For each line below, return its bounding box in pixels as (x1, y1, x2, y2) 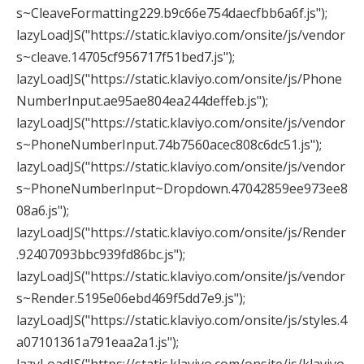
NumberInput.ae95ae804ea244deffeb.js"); (16, 92, 268, 110)
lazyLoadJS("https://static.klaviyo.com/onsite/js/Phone (16, 70, 342, 89)
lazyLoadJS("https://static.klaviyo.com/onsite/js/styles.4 (16, 311, 347, 330)
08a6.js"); (16, 201, 69, 220)
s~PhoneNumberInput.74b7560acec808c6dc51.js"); (16, 136, 322, 154)
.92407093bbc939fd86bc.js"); (16, 245, 185, 264)
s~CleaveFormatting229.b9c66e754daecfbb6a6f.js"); (16, 4, 327, 23)
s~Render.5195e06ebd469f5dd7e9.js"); (16, 289, 245, 308)
